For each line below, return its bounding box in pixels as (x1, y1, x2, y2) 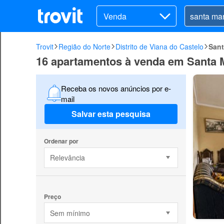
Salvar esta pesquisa (71, 108, 150, 120)
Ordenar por (43, 136, 78, 145)
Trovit (36, 41, 53, 51)
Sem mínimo (49, 207, 90, 218)
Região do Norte (58, 41, 110, 51)
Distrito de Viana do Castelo (115, 41, 203, 51)
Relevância (49, 152, 85, 163)
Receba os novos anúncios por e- (60, 82, 171, 93)
